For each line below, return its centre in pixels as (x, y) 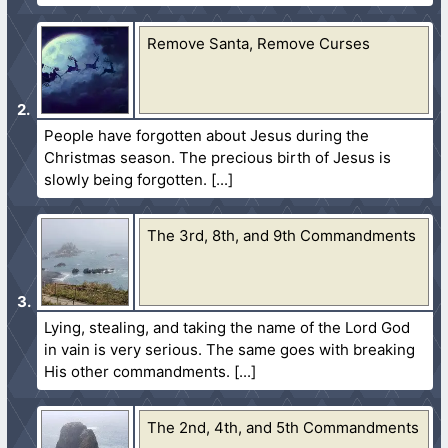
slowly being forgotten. (128, 179)
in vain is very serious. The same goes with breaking (230, 349)
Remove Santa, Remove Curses (259, 43)
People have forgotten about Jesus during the (207, 135)
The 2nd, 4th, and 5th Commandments (283, 427)
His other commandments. (137, 371)
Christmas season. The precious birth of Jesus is (218, 157)
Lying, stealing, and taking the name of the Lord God (227, 327)
